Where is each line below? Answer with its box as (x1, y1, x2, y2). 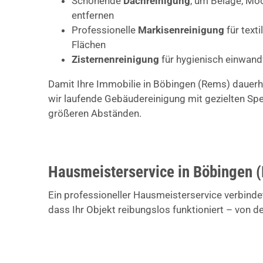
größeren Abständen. (48, 107, 141, 120)
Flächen (71, 39, 106, 51)
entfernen (71, 9, 114, 22)
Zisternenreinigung (71, 53, 159, 66)
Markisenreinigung (137, 24, 224, 36)
